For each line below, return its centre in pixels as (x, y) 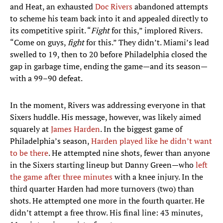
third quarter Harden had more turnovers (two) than (102, 189)
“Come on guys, (39, 43)
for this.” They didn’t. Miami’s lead (147, 43)
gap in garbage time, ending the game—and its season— (109, 66)
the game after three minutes (61, 177)
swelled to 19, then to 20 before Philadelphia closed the (109, 55)
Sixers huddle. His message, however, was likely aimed (106, 117)
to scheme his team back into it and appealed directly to (109, 19)
